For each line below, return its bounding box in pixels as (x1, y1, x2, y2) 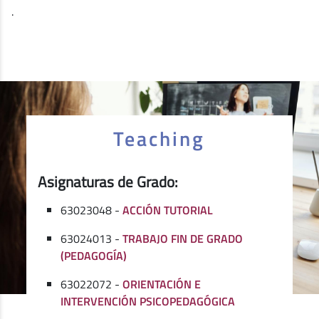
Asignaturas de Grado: (38, 170, 179, 194)
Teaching (113, 123, 206, 155)
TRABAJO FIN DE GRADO (122, 230, 244, 248)
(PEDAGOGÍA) (61, 247, 127, 265)
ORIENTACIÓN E (122, 276, 202, 293)
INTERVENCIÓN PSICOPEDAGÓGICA (61, 293, 236, 310)
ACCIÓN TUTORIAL (122, 202, 214, 219)
